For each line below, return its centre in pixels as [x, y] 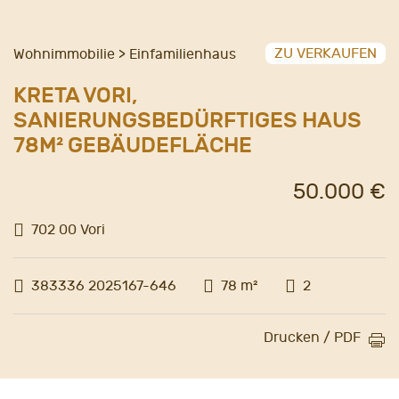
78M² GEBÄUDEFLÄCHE [133, 145]
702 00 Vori [68, 229]
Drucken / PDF [312, 337]
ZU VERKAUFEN [326, 53]
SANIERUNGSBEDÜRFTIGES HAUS [187, 120]
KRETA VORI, [75, 95]
